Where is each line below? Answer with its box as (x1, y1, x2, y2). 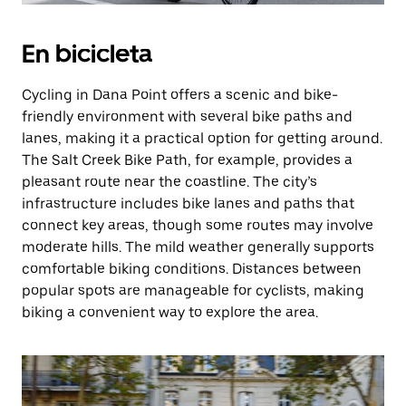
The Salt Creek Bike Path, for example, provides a (22, 151, 353, 169)
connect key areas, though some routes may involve (22, 217, 373, 234)
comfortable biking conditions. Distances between (22, 260, 362, 277)
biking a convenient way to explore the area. (22, 304, 318, 321)
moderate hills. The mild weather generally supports (22, 238, 374, 256)
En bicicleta (22, 38, 152, 69)
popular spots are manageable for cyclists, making (22, 282, 364, 299)
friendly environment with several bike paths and (22, 108, 353, 125)
